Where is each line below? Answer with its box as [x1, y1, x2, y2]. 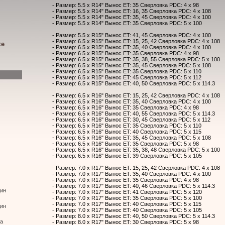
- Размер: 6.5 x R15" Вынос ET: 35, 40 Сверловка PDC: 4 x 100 [52, 44, 211, 51]
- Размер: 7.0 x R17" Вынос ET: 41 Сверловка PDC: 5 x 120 [52, 189, 202, 195]
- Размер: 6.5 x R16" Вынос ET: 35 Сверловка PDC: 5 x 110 [52, 123, 201, 129]
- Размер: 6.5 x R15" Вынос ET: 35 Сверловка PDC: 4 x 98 [52, 50, 199, 57]
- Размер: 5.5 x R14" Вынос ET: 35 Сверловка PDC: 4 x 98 [52, 2, 199, 9]
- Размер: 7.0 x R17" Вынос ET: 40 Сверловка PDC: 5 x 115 [52, 201, 201, 207]
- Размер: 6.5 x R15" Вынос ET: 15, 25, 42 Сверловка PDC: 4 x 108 [52, 38, 220, 45]
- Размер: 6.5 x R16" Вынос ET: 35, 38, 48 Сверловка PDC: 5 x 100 [52, 147, 220, 153]
